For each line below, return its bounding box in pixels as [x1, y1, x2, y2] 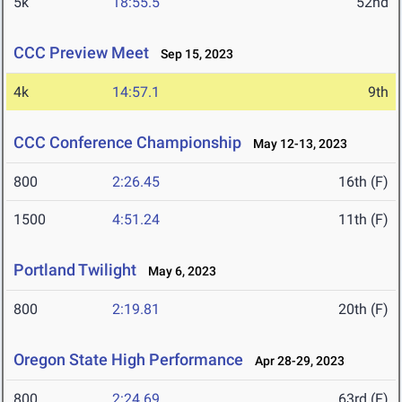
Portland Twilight [13, 260, 140, 280]
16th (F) [338, 173, 389, 191]
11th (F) [338, 211, 389, 229]
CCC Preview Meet [13, 43, 149, 63]
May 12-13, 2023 [245, 136, 347, 152]
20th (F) [338, 301, 389, 319]
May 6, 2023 [140, 264, 216, 279]
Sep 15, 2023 [153, 47, 233, 62]
